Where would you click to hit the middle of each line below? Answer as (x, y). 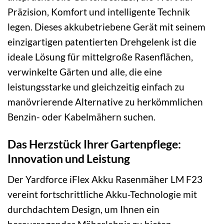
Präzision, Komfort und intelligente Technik (99, 12)
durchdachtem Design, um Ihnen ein (83, 209)
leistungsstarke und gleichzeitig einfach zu (96, 87)
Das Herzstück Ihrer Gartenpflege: (94, 144)
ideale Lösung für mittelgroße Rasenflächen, (100, 57)
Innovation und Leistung (69, 159)
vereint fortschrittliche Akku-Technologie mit (102, 194)
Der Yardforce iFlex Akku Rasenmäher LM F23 (105, 179)
